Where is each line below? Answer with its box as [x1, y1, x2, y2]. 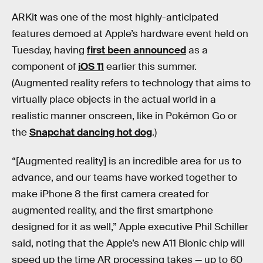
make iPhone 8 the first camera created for [12, 188, 209, 201]
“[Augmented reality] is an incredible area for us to [12, 155, 241, 168]
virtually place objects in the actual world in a [12, 93, 216, 106]
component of [12, 60, 78, 73]
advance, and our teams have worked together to [12, 171, 237, 184]
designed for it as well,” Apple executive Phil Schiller [12, 221, 248, 234]
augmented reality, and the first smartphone [12, 204, 213, 217]
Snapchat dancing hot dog [29, 126, 152, 139]
